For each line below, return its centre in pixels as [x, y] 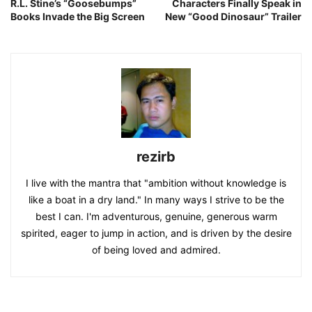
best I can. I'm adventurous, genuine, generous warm [156, 217]
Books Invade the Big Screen [78, 17]
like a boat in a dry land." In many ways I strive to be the [156, 200]
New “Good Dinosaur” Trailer [233, 17]
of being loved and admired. [156, 250]
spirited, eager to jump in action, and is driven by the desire [156, 233]
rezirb [156, 157]
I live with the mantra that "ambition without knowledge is [156, 183]
